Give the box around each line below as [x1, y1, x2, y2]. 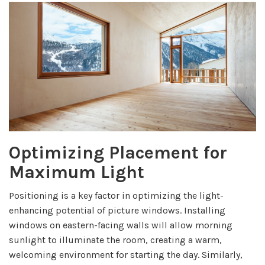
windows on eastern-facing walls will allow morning [9, 219, 232, 231]
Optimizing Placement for [9, 141, 227, 163]
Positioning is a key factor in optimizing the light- [9, 189, 224, 201]
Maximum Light [9, 161, 144, 183]
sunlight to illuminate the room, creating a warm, [9, 234, 222, 245]
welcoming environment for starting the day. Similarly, [9, 248, 243, 260]
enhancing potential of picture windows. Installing [9, 204, 225, 216]
